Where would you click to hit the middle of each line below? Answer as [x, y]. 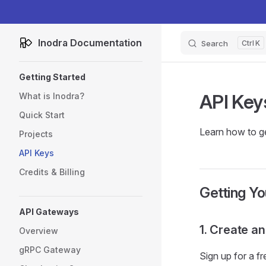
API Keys [37, 153]
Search [215, 43]
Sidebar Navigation [60, 69]
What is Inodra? [52, 96]
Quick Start [42, 115]
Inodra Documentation [90, 42]
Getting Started [52, 77]
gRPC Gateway [50, 250]
